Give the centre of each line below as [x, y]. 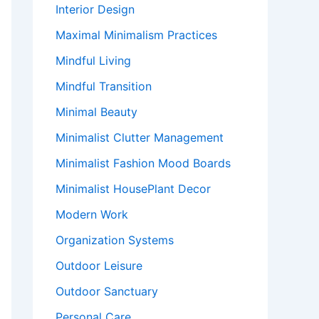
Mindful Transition [104, 86]
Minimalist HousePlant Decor [133, 189]
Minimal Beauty [96, 112]
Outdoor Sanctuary [107, 291]
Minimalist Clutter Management [140, 137]
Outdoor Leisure [99, 266]
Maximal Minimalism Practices [136, 35]
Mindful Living [93, 61]
